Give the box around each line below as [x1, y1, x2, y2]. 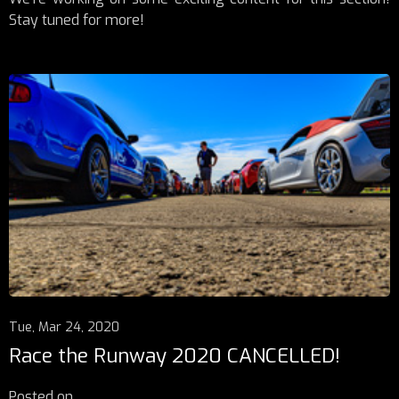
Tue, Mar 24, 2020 [9, 319, 119, 336]
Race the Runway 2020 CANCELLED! [9, 343, 340, 370]
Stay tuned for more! [9, 11, 144, 30]
